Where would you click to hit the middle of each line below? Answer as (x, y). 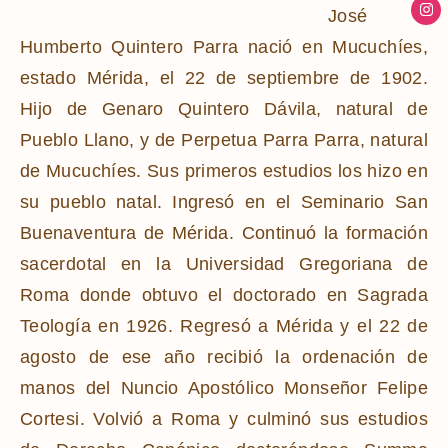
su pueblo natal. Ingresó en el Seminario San (224, 201)
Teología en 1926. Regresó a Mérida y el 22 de (224, 325)
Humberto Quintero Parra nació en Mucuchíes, (224, 46)
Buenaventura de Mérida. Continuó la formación (224, 232)
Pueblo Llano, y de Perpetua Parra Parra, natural (224, 139)
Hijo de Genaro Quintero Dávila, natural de (224, 108)
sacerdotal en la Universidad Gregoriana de (224, 263)
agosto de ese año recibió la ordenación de (224, 356)
